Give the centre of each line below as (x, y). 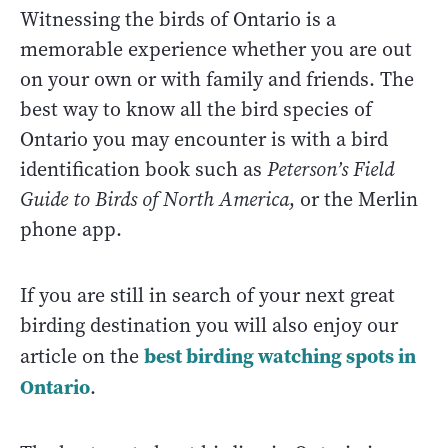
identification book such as (143, 169)
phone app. (71, 229)
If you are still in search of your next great (207, 295)
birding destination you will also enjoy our (209, 325)
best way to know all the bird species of (196, 109)
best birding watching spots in (280, 355)
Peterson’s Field (330, 169)
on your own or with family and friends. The (217, 79)
